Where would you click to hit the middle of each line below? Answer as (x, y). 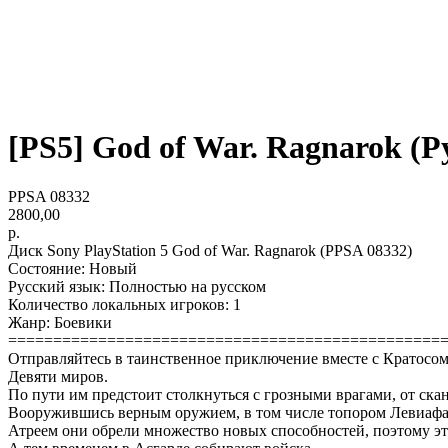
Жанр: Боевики (60, 322)
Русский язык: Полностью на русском (137, 286)
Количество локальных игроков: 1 (124, 304)
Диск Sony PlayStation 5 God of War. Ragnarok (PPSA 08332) (210, 250)
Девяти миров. (58, 376)
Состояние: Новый (72, 268)
